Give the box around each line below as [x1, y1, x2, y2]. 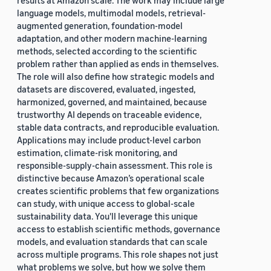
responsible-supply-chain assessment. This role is [17, 160, 212, 171]
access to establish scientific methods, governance [17, 223, 220, 235]
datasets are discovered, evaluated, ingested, [17, 83, 195, 95]
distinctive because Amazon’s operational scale [17, 172, 204, 184]
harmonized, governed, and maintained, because [17, 96, 207, 108]
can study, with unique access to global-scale [17, 198, 195, 209]
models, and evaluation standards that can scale [17, 236, 207, 247]
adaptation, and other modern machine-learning [17, 33, 207, 44]
